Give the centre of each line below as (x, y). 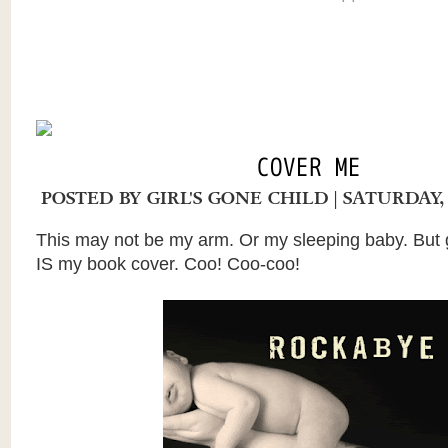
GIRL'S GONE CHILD (237, 198)
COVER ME (309, 168)
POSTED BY (94, 198)
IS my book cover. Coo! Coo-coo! (167, 264)
